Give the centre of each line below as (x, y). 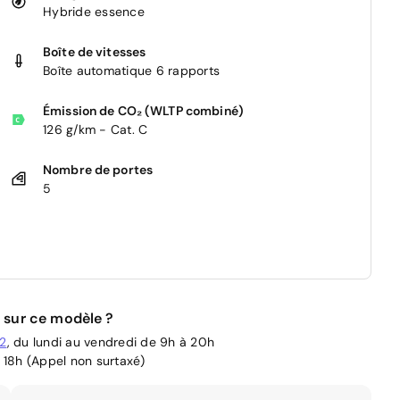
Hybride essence (94, 11)
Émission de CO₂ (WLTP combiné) (143, 110)
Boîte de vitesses (95, 51)
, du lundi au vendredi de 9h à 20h (110, 342)
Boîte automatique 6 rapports (131, 70)
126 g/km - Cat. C (96, 129)
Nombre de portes (98, 169)
